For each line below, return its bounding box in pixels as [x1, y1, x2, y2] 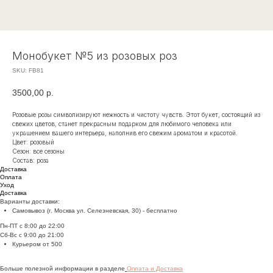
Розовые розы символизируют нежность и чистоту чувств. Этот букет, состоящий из [12, 110, 260, 118]
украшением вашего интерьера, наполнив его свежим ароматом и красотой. [12, 129, 238, 136]
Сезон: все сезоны [12, 147, 65, 155]
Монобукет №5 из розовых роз [12, 49, 177, 62]
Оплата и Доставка [127, 264, 183, 272]
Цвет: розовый [12, 138, 54, 146]
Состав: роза [12, 156, 49, 164]
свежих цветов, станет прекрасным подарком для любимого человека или [12, 119, 232, 127]
